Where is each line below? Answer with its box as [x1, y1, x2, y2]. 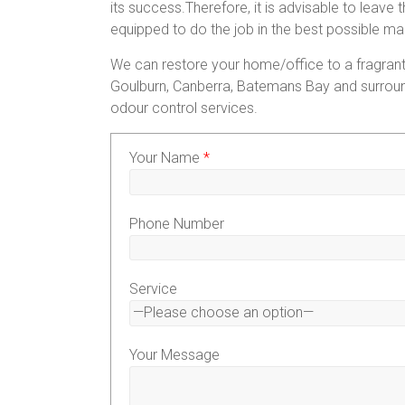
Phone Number [129, 214, 224, 232]
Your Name [129, 149, 203, 166]
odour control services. [110, 99, 258, 117]
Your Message [129, 345, 220, 363]
